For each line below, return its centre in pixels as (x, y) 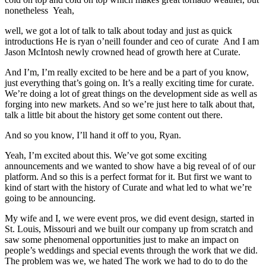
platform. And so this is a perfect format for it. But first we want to (128, 176)
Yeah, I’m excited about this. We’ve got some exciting (106, 155)
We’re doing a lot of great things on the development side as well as (131, 93)
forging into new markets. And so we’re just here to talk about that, (130, 104)
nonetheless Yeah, (39, 10)
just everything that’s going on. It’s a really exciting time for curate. (129, 83)
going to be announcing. (50, 198)
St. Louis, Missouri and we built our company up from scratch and (129, 229)
